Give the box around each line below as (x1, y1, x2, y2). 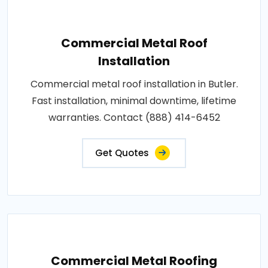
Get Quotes (95, 146, 149, 159)
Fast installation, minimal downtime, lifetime (32, 93, 236, 108)
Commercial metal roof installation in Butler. (30, 77, 238, 91)
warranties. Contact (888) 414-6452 (48, 110, 220, 124)
